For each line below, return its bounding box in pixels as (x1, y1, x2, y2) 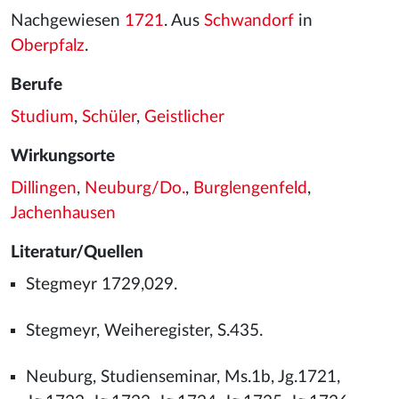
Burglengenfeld (193, 180, 307, 197)
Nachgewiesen (11, 12, 125, 29)
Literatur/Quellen (11, 244, 143, 261)
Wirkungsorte (11, 148, 115, 165)
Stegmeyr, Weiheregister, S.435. (25, 322, 263, 339)
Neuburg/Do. (85, 180, 185, 197)
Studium (11, 109, 74, 126)
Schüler (82, 109, 136, 126)
